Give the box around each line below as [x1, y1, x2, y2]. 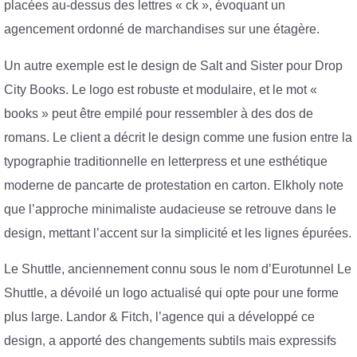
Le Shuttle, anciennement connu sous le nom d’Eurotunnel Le [4, 262, 351, 277]
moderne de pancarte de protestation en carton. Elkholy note [4, 178, 343, 192]
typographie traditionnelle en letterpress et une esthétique [4, 154, 328, 168]
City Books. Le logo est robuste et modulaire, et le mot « [4, 82, 317, 96]
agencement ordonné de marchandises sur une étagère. [4, 22, 320, 37]
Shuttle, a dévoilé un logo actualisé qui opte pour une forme [4, 286, 339, 300]
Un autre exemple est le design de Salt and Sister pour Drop [4, 58, 343, 73]
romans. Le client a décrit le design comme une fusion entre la [4, 130, 352, 144]
